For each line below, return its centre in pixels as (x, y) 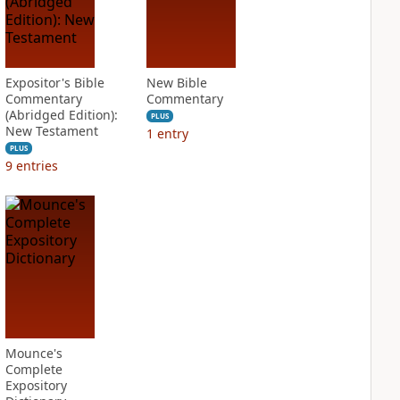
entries (37, 166)
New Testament (51, 131)
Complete (33, 369)
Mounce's (33, 353)
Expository (36, 385)
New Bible (176, 83)
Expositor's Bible (54, 83)
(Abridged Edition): (61, 115)
